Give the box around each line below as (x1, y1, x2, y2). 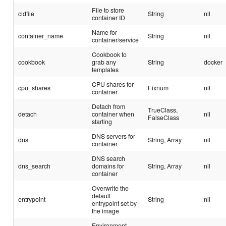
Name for (92, 28, 118, 37)
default (92, 191, 111, 200)
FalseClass (148, 113, 180, 122)
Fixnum (148, 83, 169, 92)
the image (92, 206, 120, 215)
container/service (92, 35, 139, 44)
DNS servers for (92, 132, 136, 141)
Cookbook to (92, 50, 127, 59)
